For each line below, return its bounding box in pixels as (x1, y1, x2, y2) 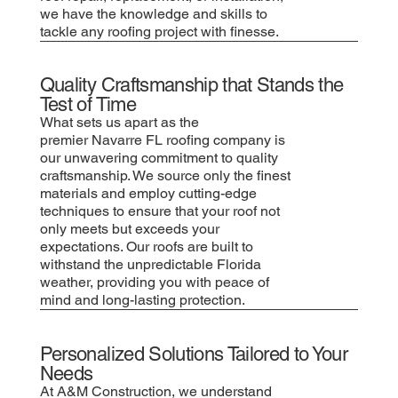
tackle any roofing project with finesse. (39, 22, 279, 40)
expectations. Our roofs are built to (39, 238, 253, 256)
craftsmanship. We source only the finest (39, 167, 291, 185)
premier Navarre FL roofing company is (39, 131, 285, 149)
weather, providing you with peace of (39, 274, 269, 291)
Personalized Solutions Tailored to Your (39, 342, 348, 365)
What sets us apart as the (39, 114, 199, 131)
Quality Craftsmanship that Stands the (39, 74, 344, 97)
